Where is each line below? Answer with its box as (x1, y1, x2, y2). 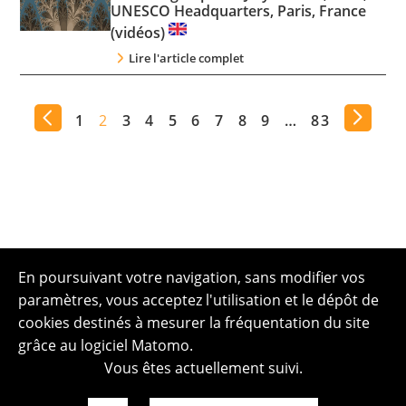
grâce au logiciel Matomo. (18, 335, 193, 355)
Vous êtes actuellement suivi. (103, 358, 303, 378)
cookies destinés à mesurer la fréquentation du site (18, 313, 370, 333)
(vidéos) (111, 22, 169, 43)
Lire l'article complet (129, 49, 245, 66)
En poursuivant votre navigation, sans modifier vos (18, 267, 365, 287)
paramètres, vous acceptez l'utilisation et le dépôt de (18, 290, 379, 310)
